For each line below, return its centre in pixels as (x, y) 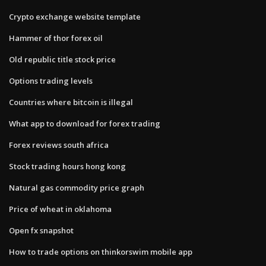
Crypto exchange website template (75, 16)
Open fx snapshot (41, 230)
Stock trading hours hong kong (67, 166)
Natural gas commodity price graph (77, 187)
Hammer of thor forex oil (56, 38)
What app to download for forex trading (85, 123)
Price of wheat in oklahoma (60, 209)
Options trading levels (51, 80)
